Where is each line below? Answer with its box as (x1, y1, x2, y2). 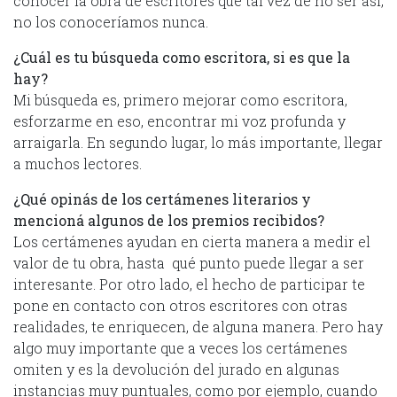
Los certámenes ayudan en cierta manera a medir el (13, 231, 370, 251)
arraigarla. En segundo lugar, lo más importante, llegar (13, 132, 383, 152)
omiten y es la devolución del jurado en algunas (13, 359, 339, 378)
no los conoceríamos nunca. (13, 12, 208, 31)
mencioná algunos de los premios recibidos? (13, 210, 324, 230)
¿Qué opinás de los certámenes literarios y (13, 189, 311, 208)
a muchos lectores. (13, 153, 142, 173)
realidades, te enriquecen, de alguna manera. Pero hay (13, 316, 383, 336)
